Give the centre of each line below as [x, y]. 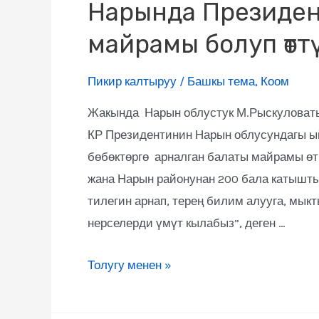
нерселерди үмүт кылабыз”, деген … [187, 223]
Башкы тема [221, 82]
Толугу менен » [130, 265]
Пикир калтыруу [132, 82]
